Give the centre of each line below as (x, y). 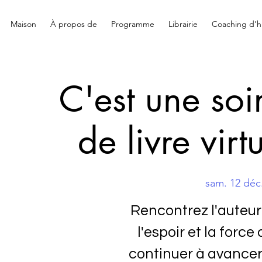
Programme (132, 24)
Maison (23, 24)
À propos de (73, 24)
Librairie (183, 24)
